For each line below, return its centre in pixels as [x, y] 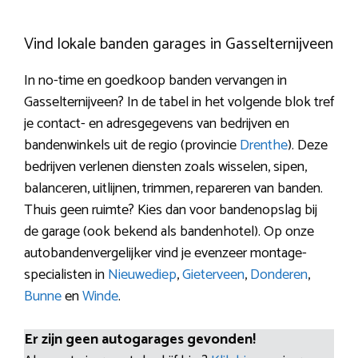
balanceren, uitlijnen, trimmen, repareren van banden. [173, 188]
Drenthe [264, 145]
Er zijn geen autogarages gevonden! [140, 339]
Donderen [279, 274]
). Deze [308, 145]
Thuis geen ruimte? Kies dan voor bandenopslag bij [171, 210]
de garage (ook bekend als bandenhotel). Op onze [169, 231]
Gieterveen [213, 274]
